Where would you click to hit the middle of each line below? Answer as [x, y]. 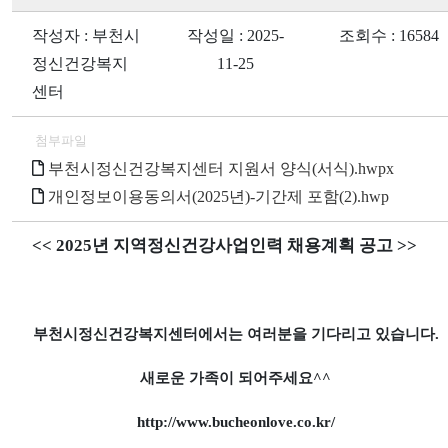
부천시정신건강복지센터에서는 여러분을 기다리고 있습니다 [233, 334]
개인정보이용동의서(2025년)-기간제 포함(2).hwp [218, 196]
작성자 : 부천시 [86, 35]
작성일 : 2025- [235, 35]
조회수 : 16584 [389, 35]
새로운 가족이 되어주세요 [226, 378]
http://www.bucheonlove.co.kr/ [235, 422]
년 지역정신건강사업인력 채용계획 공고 [244, 245]
